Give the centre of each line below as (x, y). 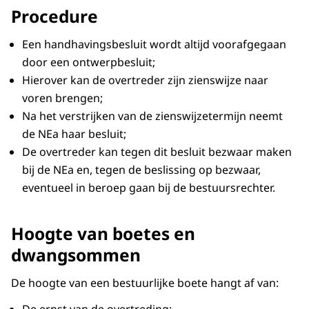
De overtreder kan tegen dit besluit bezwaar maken (157, 152)
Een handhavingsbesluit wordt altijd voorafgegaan (154, 44)
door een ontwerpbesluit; (89, 62)
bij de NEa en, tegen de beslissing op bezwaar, (141, 170)
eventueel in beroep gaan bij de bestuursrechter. (149, 188)
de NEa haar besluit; (74, 134)
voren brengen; (62, 98)
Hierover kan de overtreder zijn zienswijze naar (145, 80)
